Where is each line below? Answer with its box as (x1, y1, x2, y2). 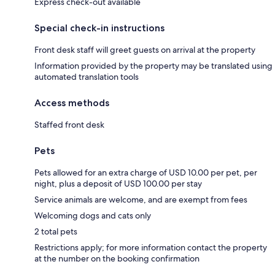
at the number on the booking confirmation (34, 252, 199, 264)
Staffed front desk (34, 118, 104, 130)
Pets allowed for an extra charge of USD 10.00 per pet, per (34, 166, 257, 178)
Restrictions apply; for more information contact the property (34, 241, 267, 253)
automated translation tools (34, 71, 139, 82)
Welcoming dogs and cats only (34, 209, 151, 221)
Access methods (34, 96, 109, 109)
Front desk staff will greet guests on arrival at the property (34, 44, 255, 55)
